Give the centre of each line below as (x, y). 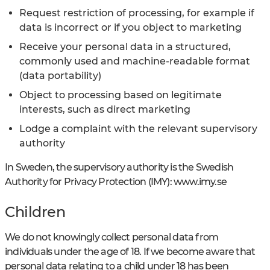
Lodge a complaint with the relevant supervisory (138, 128)
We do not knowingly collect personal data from (112, 237)
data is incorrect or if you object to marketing (130, 27)
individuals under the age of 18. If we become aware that (130, 251)
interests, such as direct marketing (105, 109)
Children (35, 212)
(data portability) (60, 75)
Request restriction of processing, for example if (137, 13)
